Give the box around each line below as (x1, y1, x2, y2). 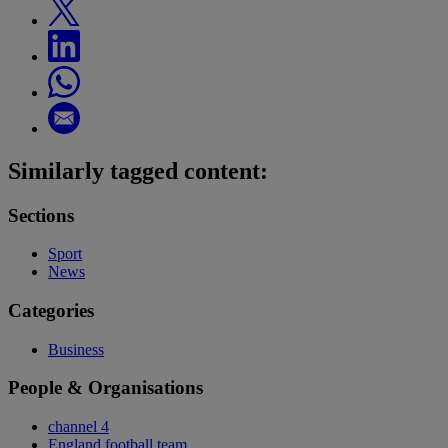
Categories (8, 300, 94, 322)
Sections (8, 204, 74, 226)
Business (48, 340, 104, 358)
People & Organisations (8, 377, 203, 399)
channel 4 (48, 418, 109, 436)
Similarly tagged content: (8, 157, 268, 184)
